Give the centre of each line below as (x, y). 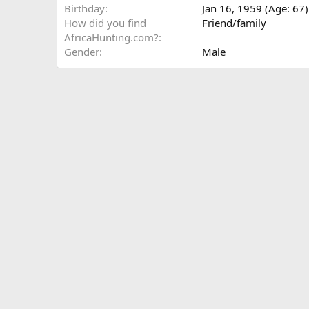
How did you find (105, 23)
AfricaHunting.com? (111, 37)
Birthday (84, 8)
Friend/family (234, 23)
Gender (82, 52)
